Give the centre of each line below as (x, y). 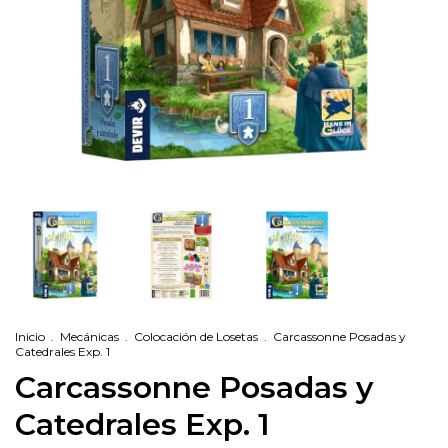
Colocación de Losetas (196, 336)
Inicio (30, 336)
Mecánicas (89, 336)
